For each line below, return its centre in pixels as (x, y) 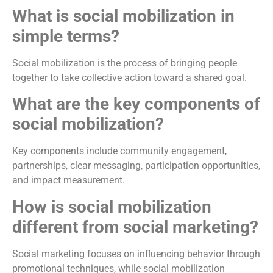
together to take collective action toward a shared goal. (129, 77)
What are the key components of (136, 104)
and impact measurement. (69, 180)
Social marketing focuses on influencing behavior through (136, 253)
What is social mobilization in (123, 16)
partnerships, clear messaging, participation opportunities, (136, 166)
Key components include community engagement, (119, 151)
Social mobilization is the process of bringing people (125, 63)
